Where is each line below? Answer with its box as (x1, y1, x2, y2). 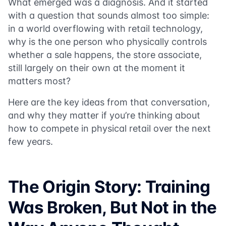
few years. (8, 136, 53, 147)
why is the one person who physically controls (8, 36, 207, 47)
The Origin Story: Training (8, 177, 210, 197)
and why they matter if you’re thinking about (8, 110, 200, 121)
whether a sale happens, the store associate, (8, 49, 202, 60)
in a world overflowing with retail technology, (8, 23, 203, 34)
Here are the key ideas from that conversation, (8, 97, 210, 107)
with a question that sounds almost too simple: (8, 10, 209, 21)
